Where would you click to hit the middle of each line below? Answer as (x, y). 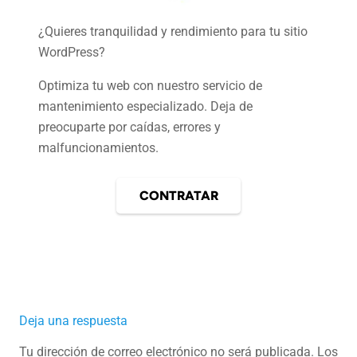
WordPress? (72, 53)
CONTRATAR (178, 195)
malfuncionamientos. (98, 148)
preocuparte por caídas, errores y (129, 127)
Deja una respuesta (75, 320)
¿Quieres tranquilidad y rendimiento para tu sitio (173, 32)
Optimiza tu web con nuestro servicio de (150, 86)
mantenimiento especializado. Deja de (145, 107)
